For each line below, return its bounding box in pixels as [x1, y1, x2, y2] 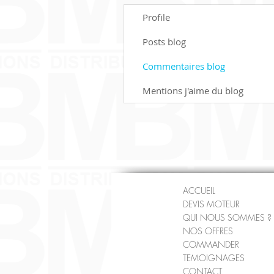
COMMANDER [183, 239, 239, 250]
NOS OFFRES [183, 225, 233, 237]
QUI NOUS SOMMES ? [183, 212, 272, 223]
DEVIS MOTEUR [183, 198, 240, 210]
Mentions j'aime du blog [143, 84, 243, 97]
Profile [143, 11, 170, 23]
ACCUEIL [183, 185, 215, 196]
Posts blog [143, 35, 186, 48]
